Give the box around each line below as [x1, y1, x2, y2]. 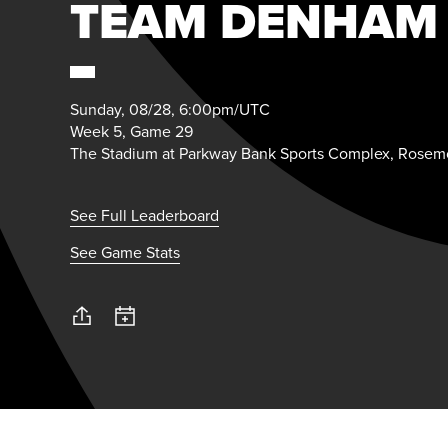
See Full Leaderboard [70, 204, 219, 226]
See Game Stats [70, 241, 180, 263]
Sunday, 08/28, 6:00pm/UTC [70, 98, 270, 120]
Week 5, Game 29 [70, 120, 193, 142]
